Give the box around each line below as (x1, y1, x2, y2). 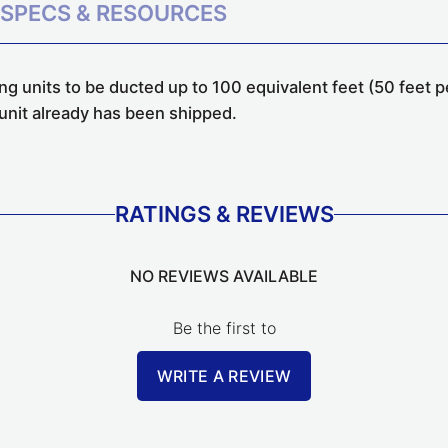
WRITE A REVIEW (156, 366, 292, 387)
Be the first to (172, 318, 276, 339)
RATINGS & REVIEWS (114, 201, 334, 228)
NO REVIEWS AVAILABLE (130, 266, 318, 287)
